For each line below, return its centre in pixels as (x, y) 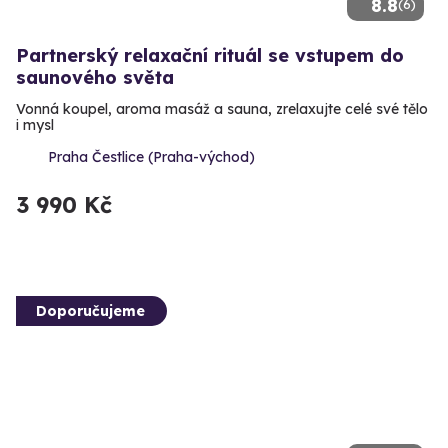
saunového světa (95, 77)
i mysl (35, 124)
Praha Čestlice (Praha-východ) (151, 156)
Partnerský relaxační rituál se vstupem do (210, 55)
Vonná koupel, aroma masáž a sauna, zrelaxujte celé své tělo (222, 108)
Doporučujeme (90, 310)
